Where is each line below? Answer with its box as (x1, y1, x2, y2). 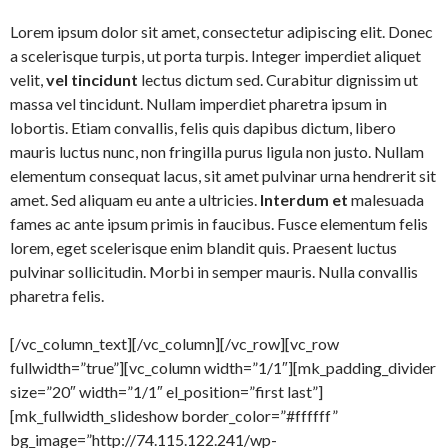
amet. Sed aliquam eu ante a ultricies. (10, 190, 257, 209)
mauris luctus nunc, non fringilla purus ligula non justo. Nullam (10, 142, 424, 161)
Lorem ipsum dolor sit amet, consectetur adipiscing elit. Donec (10, 22, 433, 41)
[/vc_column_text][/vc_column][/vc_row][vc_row (10, 334, 339, 353)
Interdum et (257, 190, 348, 209)
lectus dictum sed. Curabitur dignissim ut (138, 70, 418, 89)
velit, (10, 70, 46, 89)
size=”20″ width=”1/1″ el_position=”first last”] (10, 382, 323, 401)
